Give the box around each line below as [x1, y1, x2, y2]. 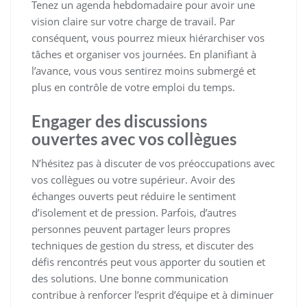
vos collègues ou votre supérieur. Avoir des [32, 172, 235, 186]
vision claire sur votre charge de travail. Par [32, 14, 235, 28]
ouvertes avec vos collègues [32, 128, 236, 149]
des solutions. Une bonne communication [32, 271, 228, 285]
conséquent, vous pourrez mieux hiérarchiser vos [32, 30, 265, 45]
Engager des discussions [32, 110, 207, 131]
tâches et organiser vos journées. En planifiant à [32, 47, 256, 61]
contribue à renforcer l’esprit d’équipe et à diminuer [32, 287, 273, 302]
